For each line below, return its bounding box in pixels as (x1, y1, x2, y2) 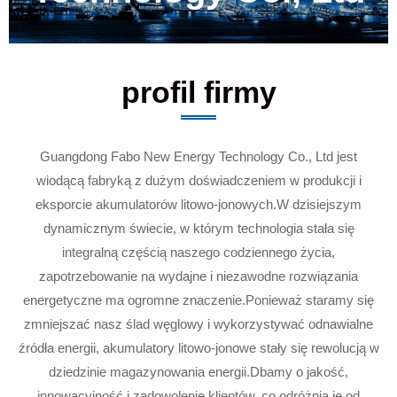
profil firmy (121, 75, 276, 109)
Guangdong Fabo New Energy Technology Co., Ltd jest (40, 149, 357, 164)
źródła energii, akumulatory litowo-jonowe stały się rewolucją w (18, 340, 379, 355)
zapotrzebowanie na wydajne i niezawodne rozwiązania (39, 269, 358, 284)
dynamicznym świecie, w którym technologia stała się (43, 221, 354, 236)
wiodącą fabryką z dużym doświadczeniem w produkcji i (35, 173, 362, 188)
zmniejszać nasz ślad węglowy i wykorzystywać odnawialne (24, 316, 373, 331)
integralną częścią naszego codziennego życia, (62, 245, 335, 260)
